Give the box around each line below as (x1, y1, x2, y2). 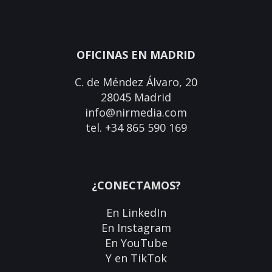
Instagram (117, 220, 171, 236)
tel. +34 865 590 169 (85, 120, 187, 135)
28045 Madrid (101, 90, 171, 105)
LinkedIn (121, 205, 166, 220)
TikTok (130, 251, 167, 266)
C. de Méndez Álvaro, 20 (75, 75, 197, 90)
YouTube (120, 236, 168, 251)
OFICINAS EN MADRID (76, 47, 195, 63)
